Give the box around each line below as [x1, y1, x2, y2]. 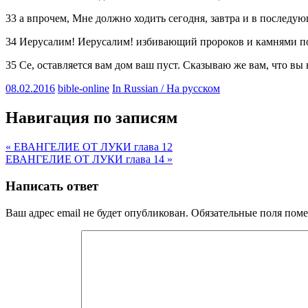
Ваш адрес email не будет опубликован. [5, 206, 188, 219]
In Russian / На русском [112, 82, 220, 95]
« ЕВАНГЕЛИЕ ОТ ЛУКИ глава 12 [5, 141, 173, 153]
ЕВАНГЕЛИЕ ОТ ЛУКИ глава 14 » [5, 153, 173, 166]
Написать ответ [5, 178, 98, 193]
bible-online [58, 82, 109, 95]
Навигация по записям [5, 109, 177, 127]
